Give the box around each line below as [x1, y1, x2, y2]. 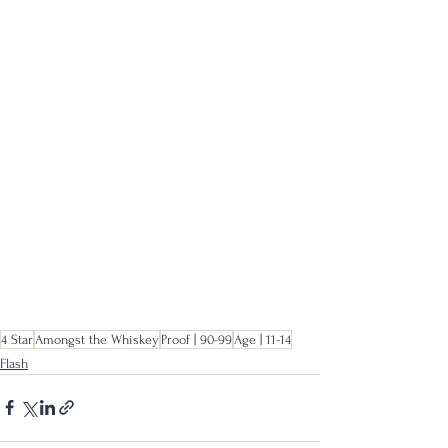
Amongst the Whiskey [35, 331, 159, 347]
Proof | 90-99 [161, 331, 232, 347]
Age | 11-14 [234, 331, 291, 347]
